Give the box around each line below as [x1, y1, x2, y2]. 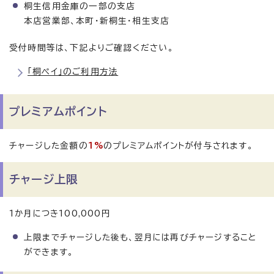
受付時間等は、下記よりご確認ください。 [9, 43, 174, 53]
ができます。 [24, 248, 74, 257]
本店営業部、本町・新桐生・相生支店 [24, 17, 170, 26]
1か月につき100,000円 [9, 209, 111, 218]
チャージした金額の [9, 141, 88, 150]
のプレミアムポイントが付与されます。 [103, 141, 253, 150]
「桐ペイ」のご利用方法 [28, 67, 119, 76]
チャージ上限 [9, 174, 78, 185]
